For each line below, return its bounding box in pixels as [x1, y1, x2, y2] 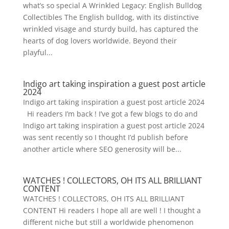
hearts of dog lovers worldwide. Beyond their [22, 35, 177, 45]
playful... [22, 47, 53, 57]
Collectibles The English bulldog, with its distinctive [22, 12, 199, 22]
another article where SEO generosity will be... [22, 144, 181, 154]
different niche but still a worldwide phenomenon [22, 217, 194, 227]
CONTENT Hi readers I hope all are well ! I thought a [22, 205, 201, 215]
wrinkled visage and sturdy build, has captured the [22, 24, 198, 34]
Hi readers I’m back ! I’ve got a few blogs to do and [22, 108, 198, 119]
